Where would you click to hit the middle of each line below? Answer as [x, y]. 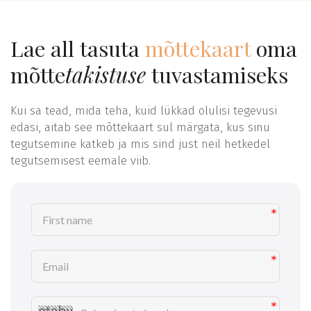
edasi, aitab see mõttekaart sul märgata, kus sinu [140, 127]
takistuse [106, 75]
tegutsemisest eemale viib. [81, 161]
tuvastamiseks [217, 75]
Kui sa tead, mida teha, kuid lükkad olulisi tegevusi [144, 111]
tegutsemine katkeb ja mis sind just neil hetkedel [140, 144]
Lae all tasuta [78, 49]
